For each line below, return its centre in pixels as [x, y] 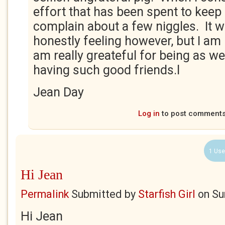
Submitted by [103, 194]
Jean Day [59, 92]
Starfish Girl [167, 194]
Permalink [45, 194]
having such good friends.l [106, 70]
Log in [149, 114]
